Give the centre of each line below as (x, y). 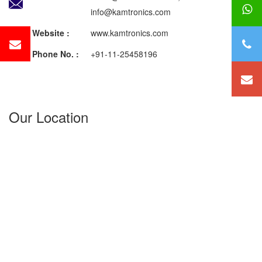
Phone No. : (56, 54)
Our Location (49, 116)
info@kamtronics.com (101, 11)
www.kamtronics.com (120, 32)
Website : (52, 32)
